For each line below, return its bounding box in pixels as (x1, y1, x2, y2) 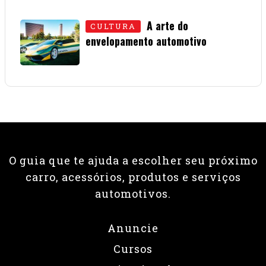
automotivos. (95, 186, 171, 201)
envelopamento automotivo (85, 33, 207, 49)
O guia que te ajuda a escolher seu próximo (8, 153, 258, 167)
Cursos (113, 241, 153, 256)
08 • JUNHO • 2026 (85, 50, 157, 60)
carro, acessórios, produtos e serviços (25, 169, 241, 184)
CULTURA (90, 20, 136, 31)
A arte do (143, 17, 188, 33)
